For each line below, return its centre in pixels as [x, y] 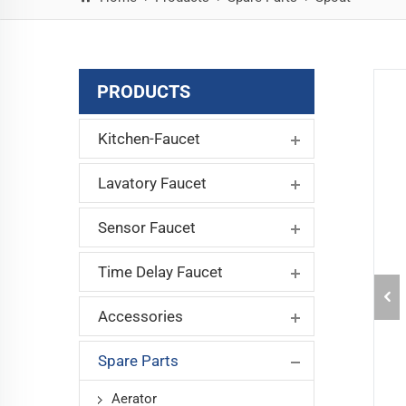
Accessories [140, 316]
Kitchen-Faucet [149, 138]
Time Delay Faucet [160, 271]
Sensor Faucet [147, 227]
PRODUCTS [144, 91]
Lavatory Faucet [152, 183]
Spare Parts [138, 360]
